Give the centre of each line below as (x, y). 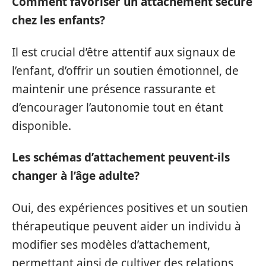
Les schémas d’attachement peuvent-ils (121, 158)
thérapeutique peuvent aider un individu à (126, 226)
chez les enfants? (58, 20)
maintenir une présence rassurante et (114, 89)
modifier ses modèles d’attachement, (111, 244)
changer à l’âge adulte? (76, 176)
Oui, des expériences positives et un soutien (130, 208)
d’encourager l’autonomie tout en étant (118, 107)
